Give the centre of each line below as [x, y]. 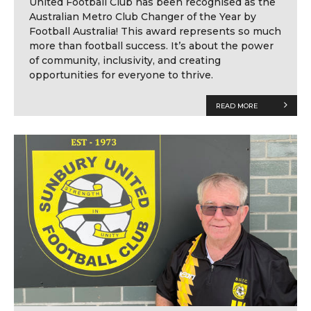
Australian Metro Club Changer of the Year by [142, 17]
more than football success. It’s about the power [151, 46]
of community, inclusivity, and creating [125, 61]
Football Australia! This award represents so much [155, 32]
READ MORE [236, 106]
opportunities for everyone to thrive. [121, 75]
